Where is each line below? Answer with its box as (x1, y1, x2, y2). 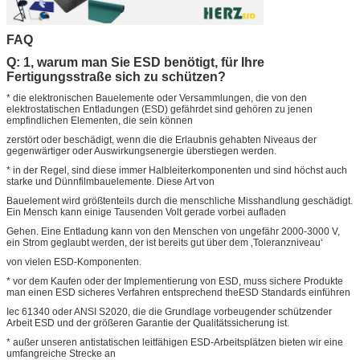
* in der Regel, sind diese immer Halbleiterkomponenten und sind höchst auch (6, 164, 347, 176)
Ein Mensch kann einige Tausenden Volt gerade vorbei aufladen (6, 206, 286, 218)
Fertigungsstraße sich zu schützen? (6, 69, 226, 84)
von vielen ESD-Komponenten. (6, 256, 141, 268)
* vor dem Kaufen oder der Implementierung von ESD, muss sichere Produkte (6, 275, 343, 287)
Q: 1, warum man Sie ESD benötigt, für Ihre (6, 55, 264, 69)
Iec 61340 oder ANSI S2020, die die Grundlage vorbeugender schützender (6, 305, 332, 317)
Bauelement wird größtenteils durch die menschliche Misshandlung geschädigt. (6, 194, 353, 207)
